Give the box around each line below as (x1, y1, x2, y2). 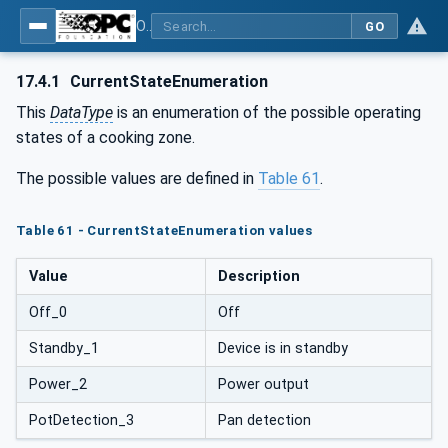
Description (218, 268, 300, 286)
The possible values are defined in (16, 169, 258, 188)
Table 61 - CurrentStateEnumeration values (16, 222, 313, 238)
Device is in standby (218, 340, 348, 358)
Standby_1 (29, 340, 99, 358)
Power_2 (29, 376, 87, 394)
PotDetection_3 (29, 412, 134, 430)
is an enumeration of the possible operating (113, 103, 421, 122)
